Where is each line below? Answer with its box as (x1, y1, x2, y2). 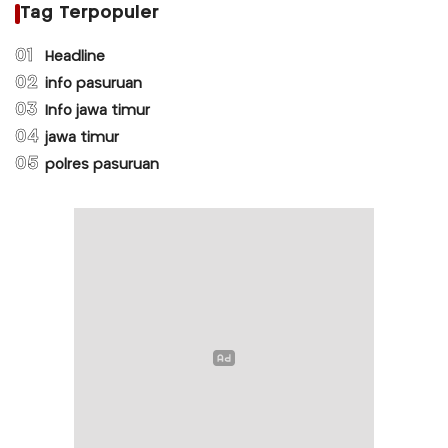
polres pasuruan (45, 157, 159, 172)
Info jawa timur (45, 103, 150, 118)
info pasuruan (45, 76, 142, 91)
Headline (45, 49, 105, 64)
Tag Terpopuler (20, 4, 159, 22)
